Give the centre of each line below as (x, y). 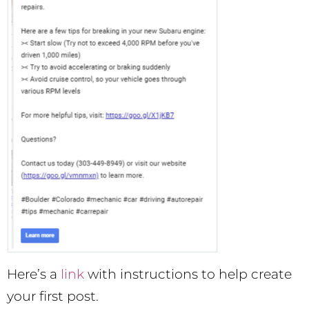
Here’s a (34, 275)
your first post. (53, 297)
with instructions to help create (188, 275)
